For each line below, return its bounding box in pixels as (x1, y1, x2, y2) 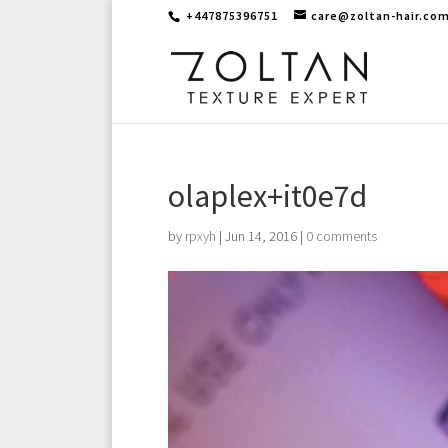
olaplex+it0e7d (168, 176, 367, 216)
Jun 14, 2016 (225, 227, 297, 245)
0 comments (306, 227, 377, 245)
